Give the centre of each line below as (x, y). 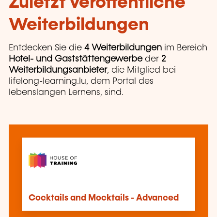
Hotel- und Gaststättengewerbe (76, 59)
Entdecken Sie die (46, 48)
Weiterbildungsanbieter (58, 70)
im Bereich (185, 48)
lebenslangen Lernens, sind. (66, 93)
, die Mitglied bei (141, 70)
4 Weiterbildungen (123, 48)
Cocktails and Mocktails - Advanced (103, 198)
